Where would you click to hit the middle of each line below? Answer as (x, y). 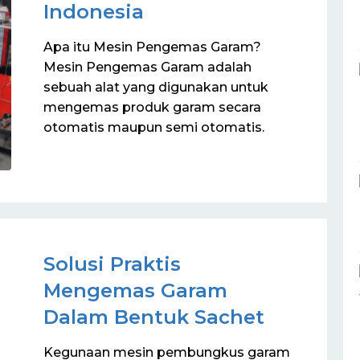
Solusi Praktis (112, 264)
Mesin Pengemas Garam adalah (147, 67)
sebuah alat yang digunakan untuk (156, 87)
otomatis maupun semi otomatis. (154, 127)
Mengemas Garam (135, 290)
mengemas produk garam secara (152, 107)
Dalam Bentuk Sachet (154, 317)
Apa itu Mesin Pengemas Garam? (152, 47)
